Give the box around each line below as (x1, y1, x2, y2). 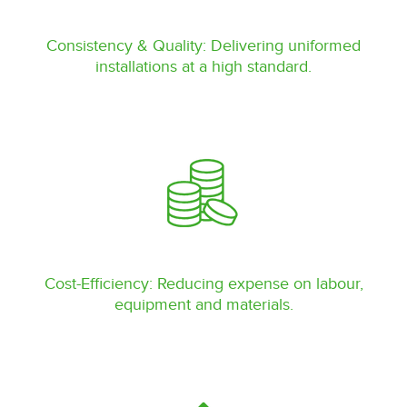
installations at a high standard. (95, 56, 312, 76)
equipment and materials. (114, 294, 293, 314)
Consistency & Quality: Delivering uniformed (46, 35, 361, 55)
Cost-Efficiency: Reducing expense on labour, (44, 273, 363, 293)
